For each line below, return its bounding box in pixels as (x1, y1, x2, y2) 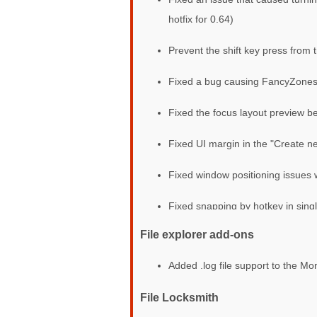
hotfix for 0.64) (168, 13, 234, 25)
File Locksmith (140, 290, 219, 304)
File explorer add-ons (140, 227, 254, 241)
